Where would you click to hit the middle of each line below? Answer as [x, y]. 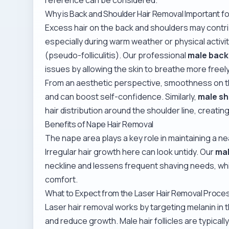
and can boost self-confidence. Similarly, [122, 96]
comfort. [62, 179]
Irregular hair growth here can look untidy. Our [130, 152]
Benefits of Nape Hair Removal [99, 124]
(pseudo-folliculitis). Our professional [117, 55]
